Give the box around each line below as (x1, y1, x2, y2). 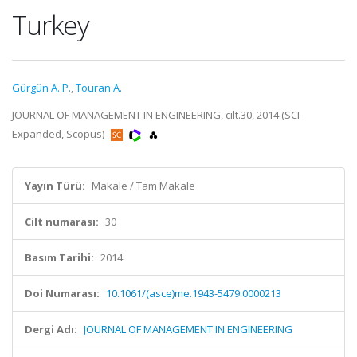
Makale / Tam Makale (92, 178, 195, 193)
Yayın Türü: (25, 178, 85, 193)
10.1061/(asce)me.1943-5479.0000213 (106, 286, 281, 300)
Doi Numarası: (25, 286, 100, 300)
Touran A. (76, 80, 122, 95)
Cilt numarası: (25, 214, 99, 229)
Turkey (12, 6, 89, 43)
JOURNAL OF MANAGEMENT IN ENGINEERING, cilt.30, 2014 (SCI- (12, 108, 303, 122)
